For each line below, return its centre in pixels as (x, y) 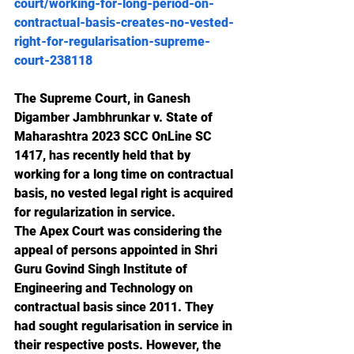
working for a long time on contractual (125, 174)
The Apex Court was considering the (120, 231)
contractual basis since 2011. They (115, 307)
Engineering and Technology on (105, 288)
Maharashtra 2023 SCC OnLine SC (115, 136)
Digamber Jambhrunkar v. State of (115, 117)
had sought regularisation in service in (125, 326)
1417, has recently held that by (104, 155)
